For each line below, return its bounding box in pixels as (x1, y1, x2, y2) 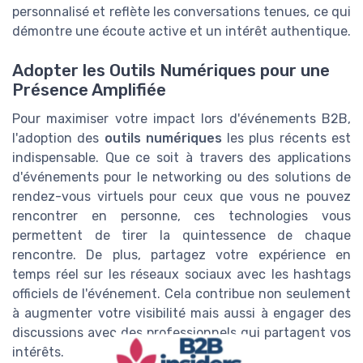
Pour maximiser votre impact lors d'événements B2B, (12, 110, 351, 126)
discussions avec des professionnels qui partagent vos (12, 324, 351, 340)
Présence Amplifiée (12, 79, 166, 100)
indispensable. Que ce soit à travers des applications (12, 149, 351, 165)
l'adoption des (12, 130, 105, 146)
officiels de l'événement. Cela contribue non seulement (12, 285, 351, 301)
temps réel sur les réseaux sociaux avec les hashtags (12, 266, 351, 282)
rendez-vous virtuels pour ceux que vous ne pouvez (12, 188, 351, 204)
